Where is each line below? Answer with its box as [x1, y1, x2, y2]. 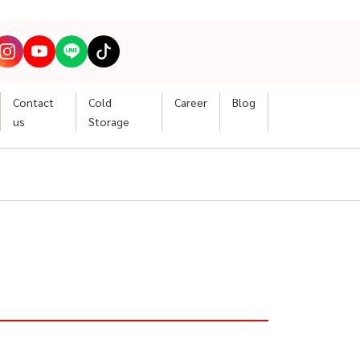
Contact [13, 95, 55, 109]
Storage [88, 114, 130, 129]
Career [174, 95, 207, 109]
